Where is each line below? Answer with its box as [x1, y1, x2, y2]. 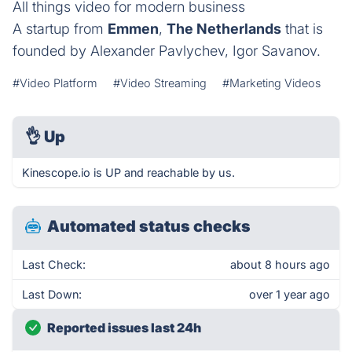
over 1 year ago [249, 288, 330, 301]
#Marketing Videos [222, 76, 321, 90]
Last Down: [22, 288, 82, 301]
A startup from [13, 20, 108, 37]
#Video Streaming [113, 76, 207, 90]
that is [281, 20, 323, 37]
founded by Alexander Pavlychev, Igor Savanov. [13, 42, 321, 59]
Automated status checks [47, 217, 251, 236]
